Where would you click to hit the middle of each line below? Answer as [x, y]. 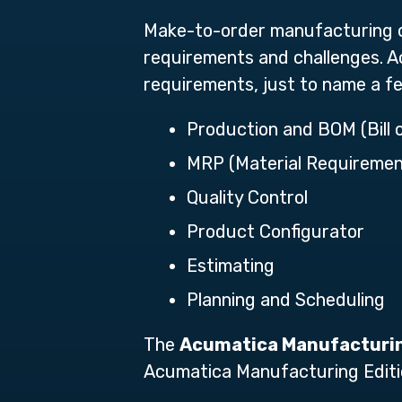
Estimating [231, 266]
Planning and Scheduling [286, 300]
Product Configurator [275, 232]
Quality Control [247, 197]
